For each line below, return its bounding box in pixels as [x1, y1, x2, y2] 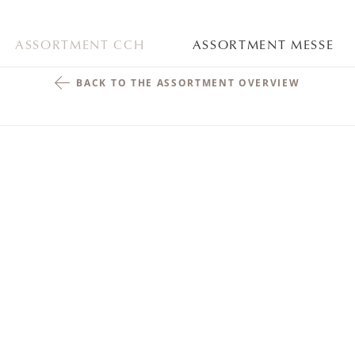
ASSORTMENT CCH [15, 40, 145, 52]
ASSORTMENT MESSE [192, 40, 334, 52]
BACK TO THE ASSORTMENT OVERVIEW [76, 76, 300, 90]
